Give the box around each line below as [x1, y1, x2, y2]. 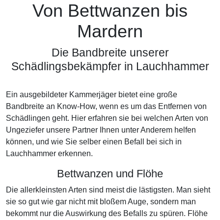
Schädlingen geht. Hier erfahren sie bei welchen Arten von [6, 114, 208, 122]
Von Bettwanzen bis [32, 1, 188, 21]
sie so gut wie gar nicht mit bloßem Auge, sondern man [6, 197, 196, 206]
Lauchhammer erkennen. [6, 149, 93, 158]
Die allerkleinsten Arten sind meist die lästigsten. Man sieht [6, 186, 210, 194]
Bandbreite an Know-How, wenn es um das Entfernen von [6, 102, 207, 110]
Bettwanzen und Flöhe [57, 167, 163, 180]
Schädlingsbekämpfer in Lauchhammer [11, 60, 209, 73]
